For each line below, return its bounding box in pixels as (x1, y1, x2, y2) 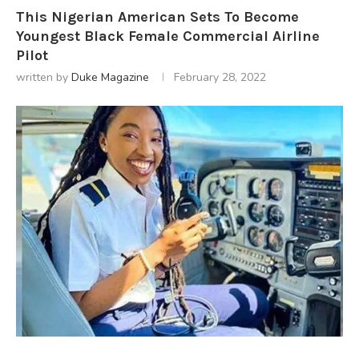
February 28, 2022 (174, 69, 266, 85)
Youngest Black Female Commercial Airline (16, 26, 320, 45)
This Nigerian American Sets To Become (16, 7, 299, 26)
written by (16, 69, 71, 85)
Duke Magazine (71, 69, 149, 85)
